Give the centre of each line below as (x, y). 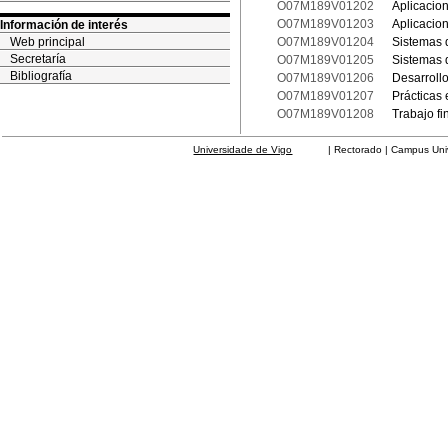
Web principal (47, 42)
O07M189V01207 (326, 96)
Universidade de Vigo (243, 149)
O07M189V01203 (326, 24)
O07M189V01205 (326, 60)
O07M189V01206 (326, 78)
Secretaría (38, 59)
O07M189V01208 (326, 114)
